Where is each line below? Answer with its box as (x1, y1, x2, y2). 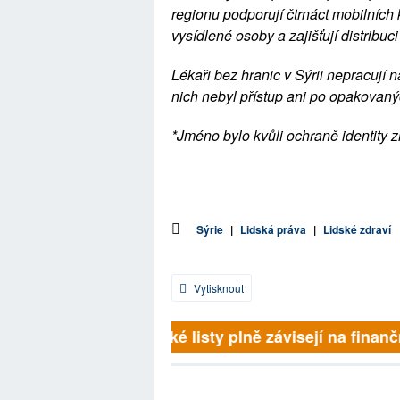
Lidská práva (240, 221, 306, 237)
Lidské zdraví (323, 221, 391, 237)
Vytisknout (191, 280, 244, 296)
